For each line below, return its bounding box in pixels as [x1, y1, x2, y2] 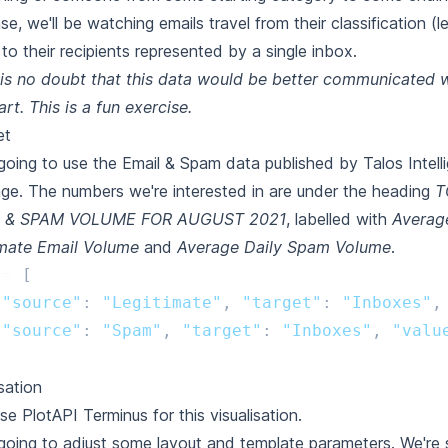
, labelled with [286, 209, 392, 229]
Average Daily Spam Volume [177, 237, 391, 257]
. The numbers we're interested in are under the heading [19, 181, 435, 201]
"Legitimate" [102, 293, 222, 312]
